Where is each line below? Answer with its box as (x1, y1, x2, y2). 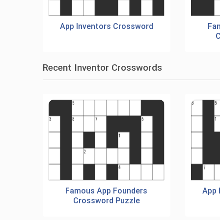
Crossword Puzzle (73, 196, 140, 205)
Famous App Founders (65, 186, 148, 195)
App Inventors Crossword (59, 22, 153, 31)
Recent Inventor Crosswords (43, 62, 162, 73)
